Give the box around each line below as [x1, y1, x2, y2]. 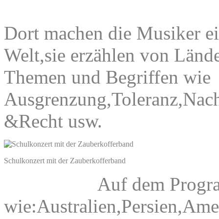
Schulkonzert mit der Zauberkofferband [4, 156, 126, 165]
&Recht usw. [4, 110, 102, 132]
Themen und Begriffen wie [4, 66, 211, 88]
